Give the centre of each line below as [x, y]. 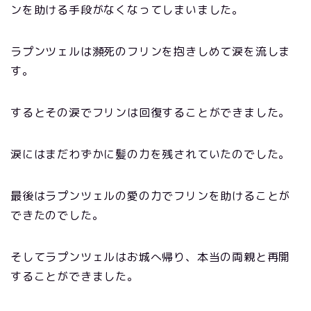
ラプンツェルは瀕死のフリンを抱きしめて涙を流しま [151, 51]
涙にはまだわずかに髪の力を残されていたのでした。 [151, 154]
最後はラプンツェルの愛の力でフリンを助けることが [151, 195]
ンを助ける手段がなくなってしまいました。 [127, 9]
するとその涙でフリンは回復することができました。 [151, 112]
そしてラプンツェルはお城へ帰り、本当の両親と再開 [151, 257]
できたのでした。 [57, 215]
